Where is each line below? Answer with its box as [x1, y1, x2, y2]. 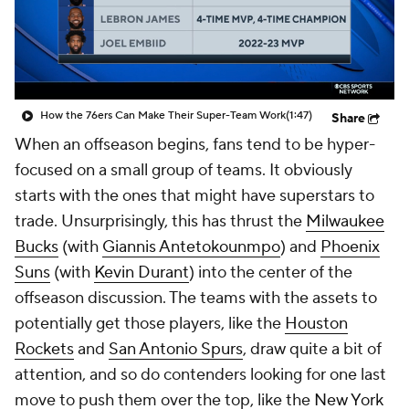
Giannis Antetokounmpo [102, 236, 280, 257]
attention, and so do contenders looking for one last [15, 364, 386, 385]
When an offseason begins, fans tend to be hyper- [15, 134, 375, 155]
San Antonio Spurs [109, 339, 243, 360]
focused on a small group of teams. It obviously [15, 160, 352, 181]
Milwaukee [306, 211, 384, 232]
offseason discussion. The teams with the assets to [15, 288, 377, 309]
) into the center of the [189, 262, 352, 283]
